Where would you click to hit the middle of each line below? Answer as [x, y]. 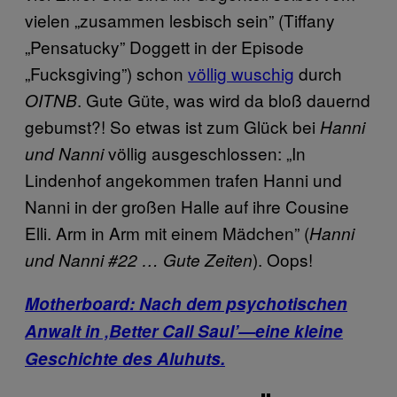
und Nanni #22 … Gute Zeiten [139, 259]
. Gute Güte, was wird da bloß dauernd [224, 99]
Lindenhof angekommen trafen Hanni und [183, 179]
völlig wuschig [241, 73]
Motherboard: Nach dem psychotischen [186, 303]
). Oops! [283, 259]
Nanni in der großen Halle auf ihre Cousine [187, 206]
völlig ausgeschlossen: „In [205, 152]
